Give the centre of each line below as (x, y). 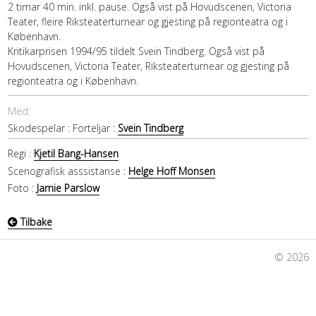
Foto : (22, 188)
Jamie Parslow (68, 188)
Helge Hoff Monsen (171, 171)
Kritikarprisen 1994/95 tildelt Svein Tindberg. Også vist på (136, 51)
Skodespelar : (40, 128)
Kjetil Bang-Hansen (76, 154)
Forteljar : (95, 128)
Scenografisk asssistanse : (68, 171)
